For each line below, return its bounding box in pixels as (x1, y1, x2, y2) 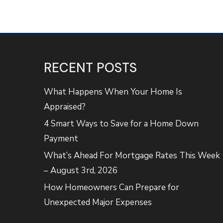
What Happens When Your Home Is (44, 86, 183, 98)
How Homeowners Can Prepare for (44, 182, 180, 193)
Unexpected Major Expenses (44, 197, 152, 208)
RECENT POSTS (44, 59, 137, 76)
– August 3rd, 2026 (44, 165, 118, 176)
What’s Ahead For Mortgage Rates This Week (44, 150, 221, 161)
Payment (44, 133, 79, 144)
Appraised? (44, 101, 86, 112)
